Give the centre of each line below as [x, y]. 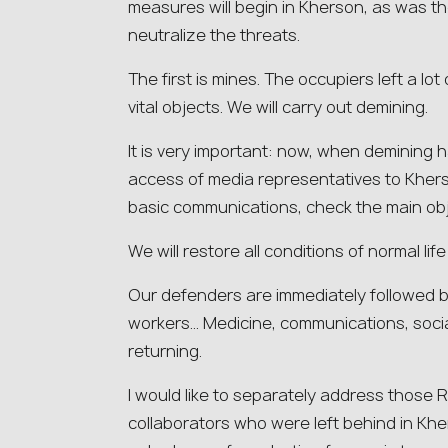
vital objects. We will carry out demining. [278, 107]
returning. [165, 351]
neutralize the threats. [214, 35]
